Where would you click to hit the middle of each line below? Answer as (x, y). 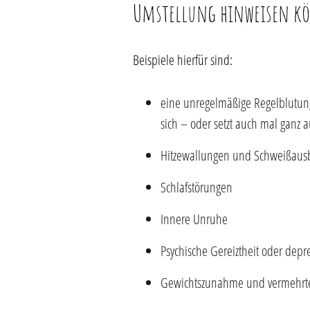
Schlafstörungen (197, 187)
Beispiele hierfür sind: (183, 60)
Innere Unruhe (194, 219)
